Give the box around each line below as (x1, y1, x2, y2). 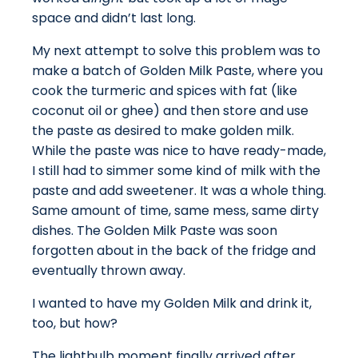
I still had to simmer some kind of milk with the (32, 161, 320, 181)
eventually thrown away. (32, 261, 189, 280)
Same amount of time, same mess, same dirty (32, 201, 319, 221)
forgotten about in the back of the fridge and (32, 241, 316, 261)
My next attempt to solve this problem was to (32, 42, 320, 61)
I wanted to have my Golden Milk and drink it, (32, 294, 312, 313)
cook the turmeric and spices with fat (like (32, 82, 297, 101)
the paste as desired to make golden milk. (32, 121, 294, 141)
